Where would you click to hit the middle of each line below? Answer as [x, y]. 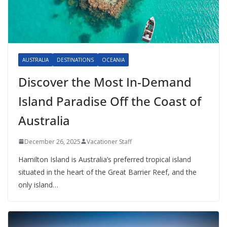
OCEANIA [113, 60]
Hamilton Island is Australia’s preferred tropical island [105, 159]
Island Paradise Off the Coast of [110, 101]
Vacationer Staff [109, 141]
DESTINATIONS [75, 60]
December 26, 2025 [52, 141]
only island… [38, 184]
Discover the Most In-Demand [105, 82]
